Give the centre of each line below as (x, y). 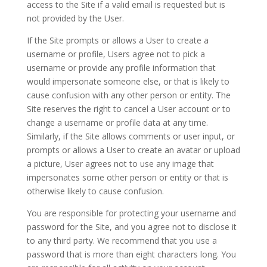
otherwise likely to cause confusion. (95, 191)
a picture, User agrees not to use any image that (120, 164)
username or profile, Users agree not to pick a (116, 54)
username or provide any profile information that (121, 68)
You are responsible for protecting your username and (131, 213)
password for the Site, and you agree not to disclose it (131, 227)
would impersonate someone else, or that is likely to (128, 81)
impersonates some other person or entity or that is (127, 177)
